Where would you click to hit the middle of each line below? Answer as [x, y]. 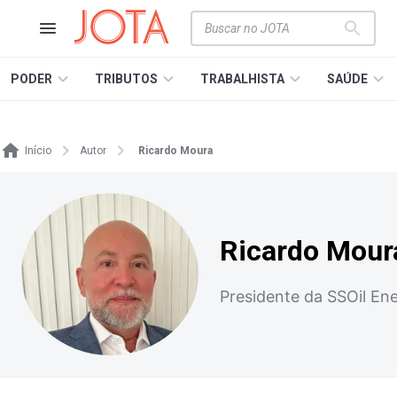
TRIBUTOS [126, 79]
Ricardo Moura [175, 151]
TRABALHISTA [242, 79]
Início [38, 151]
